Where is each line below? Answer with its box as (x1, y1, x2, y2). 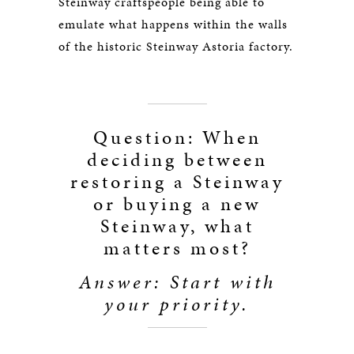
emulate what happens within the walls (58, 14, 288, 33)
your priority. (104, 290, 250, 318)
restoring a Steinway (70, 168, 284, 195)
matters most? (103, 234, 251, 262)
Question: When (92, 123, 262, 151)
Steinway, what (100, 212, 254, 239)
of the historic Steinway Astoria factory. (58, 36, 293, 55)
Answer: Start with (78, 268, 276, 296)
